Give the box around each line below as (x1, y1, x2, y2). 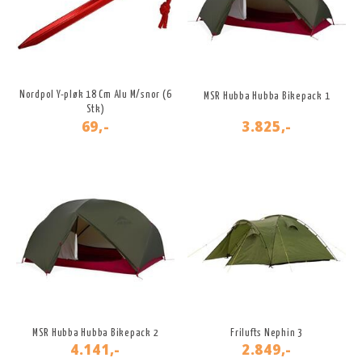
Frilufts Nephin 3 (230, 328, 303, 339)
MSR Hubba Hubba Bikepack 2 (32, 328, 159, 339)
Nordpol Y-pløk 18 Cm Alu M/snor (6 (19, 90, 172, 101)
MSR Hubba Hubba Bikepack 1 (203, 91, 330, 103)
